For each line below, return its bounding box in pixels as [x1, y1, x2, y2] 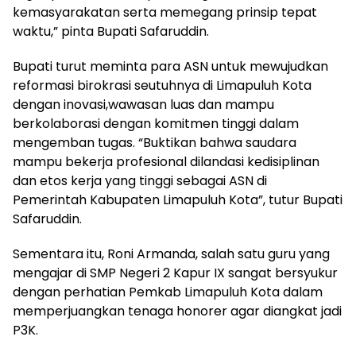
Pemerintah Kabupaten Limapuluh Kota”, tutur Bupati [13, 191, 342, 210]
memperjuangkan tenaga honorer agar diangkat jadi [13, 302, 342, 321]
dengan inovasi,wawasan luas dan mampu [13, 95, 274, 114]
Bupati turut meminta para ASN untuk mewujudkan [13, 57, 328, 76]
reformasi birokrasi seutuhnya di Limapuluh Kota [13, 76, 311, 95]
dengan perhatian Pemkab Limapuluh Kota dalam [13, 283, 323, 302]
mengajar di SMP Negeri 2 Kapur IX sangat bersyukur [13, 264, 338, 283]
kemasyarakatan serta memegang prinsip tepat [13, 3, 317, 22]
